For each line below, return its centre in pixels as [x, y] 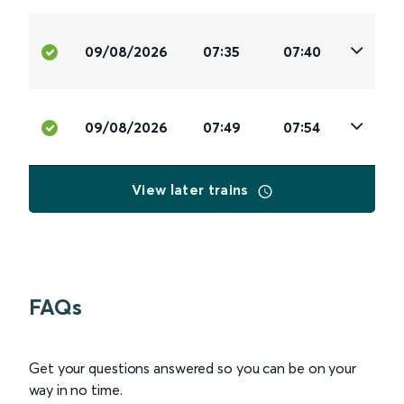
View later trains [192, 190]
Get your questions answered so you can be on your [193, 368]
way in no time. [76, 390]
